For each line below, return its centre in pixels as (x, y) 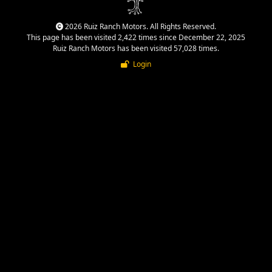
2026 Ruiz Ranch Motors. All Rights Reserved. (140, 26)
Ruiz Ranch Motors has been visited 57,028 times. (136, 48)
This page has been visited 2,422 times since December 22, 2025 (136, 37)
